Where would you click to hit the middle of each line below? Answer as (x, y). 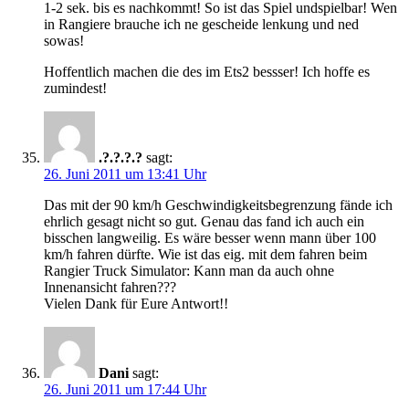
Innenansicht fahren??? (110, 288)
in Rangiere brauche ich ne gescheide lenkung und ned (201, 25)
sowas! (64, 41)
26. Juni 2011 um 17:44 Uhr (125, 390)
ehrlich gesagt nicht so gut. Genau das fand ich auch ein (204, 222)
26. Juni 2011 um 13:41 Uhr (125, 174)
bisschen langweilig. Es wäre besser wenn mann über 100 (210, 238)
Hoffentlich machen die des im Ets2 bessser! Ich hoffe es (207, 72)
